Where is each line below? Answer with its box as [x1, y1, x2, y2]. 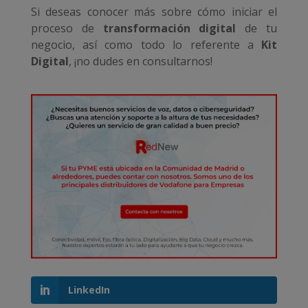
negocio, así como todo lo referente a [30, 37, 262, 53]
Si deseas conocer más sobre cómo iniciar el [30, 4, 278, 20]
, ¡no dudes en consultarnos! [68, 54, 212, 69]
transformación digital [102, 21, 236, 36]
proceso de [30, 21, 103, 36]
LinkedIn [67, 283, 110, 297]
